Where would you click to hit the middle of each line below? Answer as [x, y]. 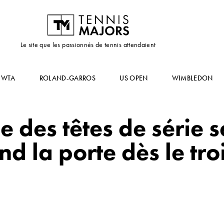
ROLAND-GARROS [67, 78]
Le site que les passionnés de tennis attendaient [88, 44]
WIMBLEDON [192, 78]
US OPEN [134, 78]
